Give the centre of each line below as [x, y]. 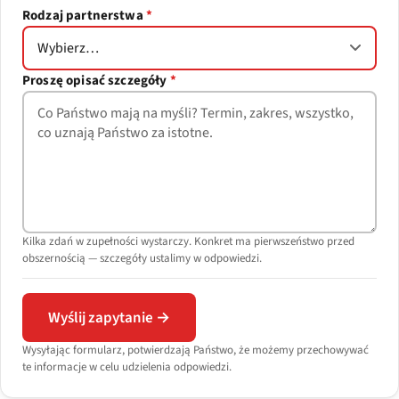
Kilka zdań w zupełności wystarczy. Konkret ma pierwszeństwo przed [188, 242]
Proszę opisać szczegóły [96, 81]
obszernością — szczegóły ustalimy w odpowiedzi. [142, 259]
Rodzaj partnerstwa [84, 16]
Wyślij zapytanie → [109, 318]
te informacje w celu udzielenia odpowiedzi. [127, 367]
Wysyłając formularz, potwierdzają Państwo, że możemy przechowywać [195, 350]
